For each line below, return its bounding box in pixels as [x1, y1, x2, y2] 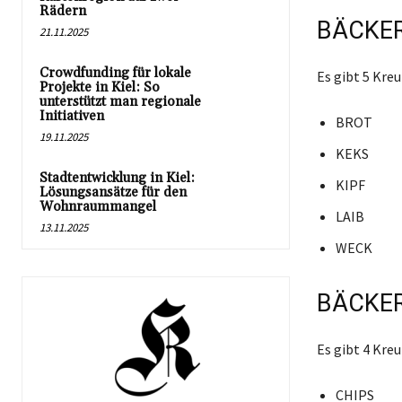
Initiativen [39, 108, 104, 126]
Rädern [39, 3, 86, 21]
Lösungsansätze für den [39, 184, 187, 202]
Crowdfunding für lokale [39, 65, 191, 83]
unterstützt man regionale [39, 93, 201, 111]
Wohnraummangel [39, 198, 156, 216]
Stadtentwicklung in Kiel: [39, 170, 195, 188]
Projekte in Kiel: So [39, 79, 160, 97]
